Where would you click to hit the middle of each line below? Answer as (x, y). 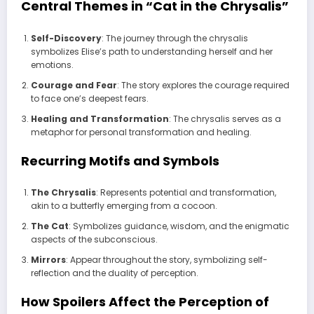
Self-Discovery (66, 38)
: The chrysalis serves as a (225, 118)
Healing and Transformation (100, 118)
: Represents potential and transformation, (186, 193)
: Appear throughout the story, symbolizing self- (166, 260)
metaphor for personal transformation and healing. (141, 132)
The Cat (49, 226)
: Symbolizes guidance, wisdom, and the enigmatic (179, 226)
